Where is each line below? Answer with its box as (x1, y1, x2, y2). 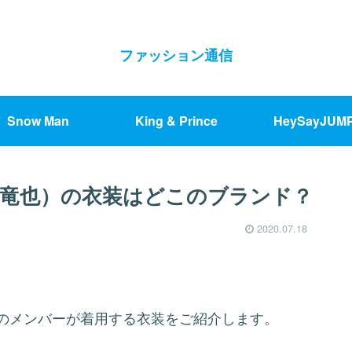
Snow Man (6, 111, 69, 130)
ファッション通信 (119, 44, 233, 65)
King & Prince (134, 111, 218, 130)
